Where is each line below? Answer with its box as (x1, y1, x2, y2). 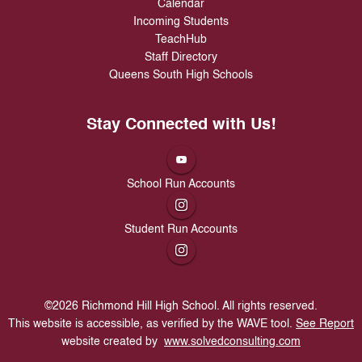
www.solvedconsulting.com (164, 336, 301, 347)
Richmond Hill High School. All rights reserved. (78, 301, 318, 312)
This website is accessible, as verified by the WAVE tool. (8, 318, 296, 330)
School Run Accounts (127, 179, 235, 190)
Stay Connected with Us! (86, 117, 276, 133)
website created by (61, 336, 164, 347)
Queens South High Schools (109, 69, 253, 81)
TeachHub (155, 34, 207, 45)
